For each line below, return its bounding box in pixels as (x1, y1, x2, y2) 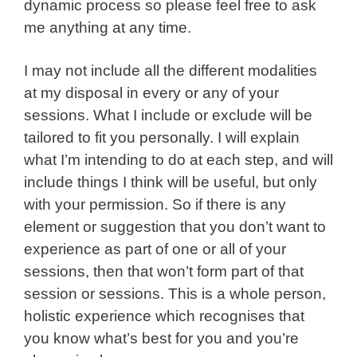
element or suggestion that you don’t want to (24, 218, 326, 235)
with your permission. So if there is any (24, 195, 286, 213)
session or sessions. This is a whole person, (24, 284, 326, 302)
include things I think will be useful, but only (24, 173, 317, 190)
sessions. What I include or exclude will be (24, 106, 312, 124)
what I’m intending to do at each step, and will (24, 151, 333, 168)
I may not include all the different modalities (24, 61, 317, 79)
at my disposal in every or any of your (24, 84, 279, 101)
